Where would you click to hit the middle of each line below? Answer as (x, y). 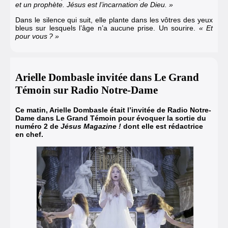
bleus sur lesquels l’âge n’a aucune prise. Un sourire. (106, 28)
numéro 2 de (38, 126)
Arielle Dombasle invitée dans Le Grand (107, 78)
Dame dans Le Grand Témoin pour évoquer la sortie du (111, 118)
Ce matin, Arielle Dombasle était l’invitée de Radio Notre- (113, 110)
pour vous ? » (37, 36)
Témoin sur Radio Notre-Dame (87, 90)
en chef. (29, 134)
